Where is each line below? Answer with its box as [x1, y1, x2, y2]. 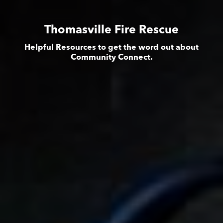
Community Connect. [70, 54, 153, 62]
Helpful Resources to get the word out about [24, 44, 199, 52]
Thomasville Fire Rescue [44, 25, 179, 37]
